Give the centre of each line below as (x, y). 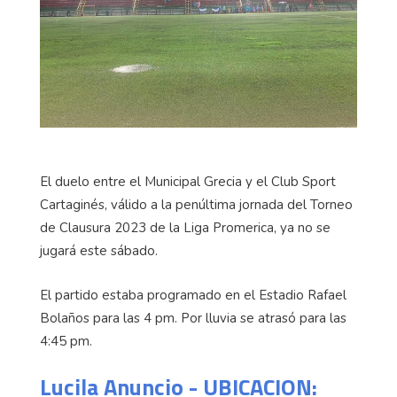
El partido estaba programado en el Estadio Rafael (193, 296)
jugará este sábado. (99, 251)
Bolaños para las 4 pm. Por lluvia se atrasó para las (193, 319)
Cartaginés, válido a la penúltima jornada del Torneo (196, 205)
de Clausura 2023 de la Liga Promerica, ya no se (185, 228)
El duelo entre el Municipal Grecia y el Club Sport (188, 182)
